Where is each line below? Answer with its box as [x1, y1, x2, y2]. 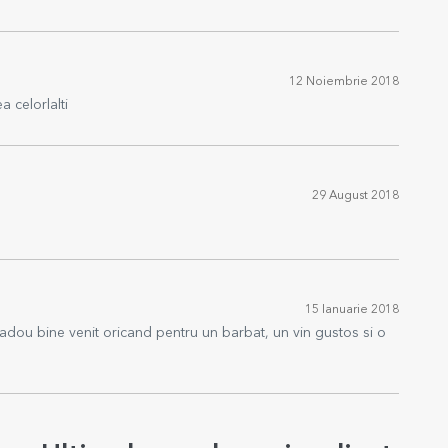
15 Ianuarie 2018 [305, 304, 399, 316]
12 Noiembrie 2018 [289, 76, 399, 88]
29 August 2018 [312, 190, 399, 202]
